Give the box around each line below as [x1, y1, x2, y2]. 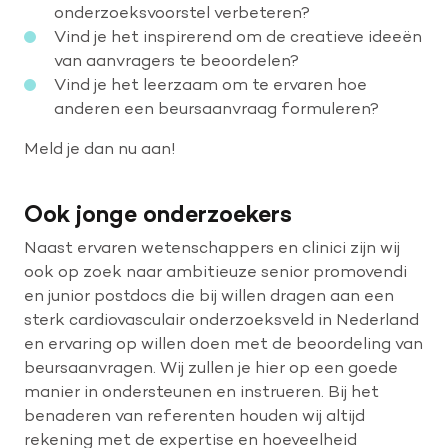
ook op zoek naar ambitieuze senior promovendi [24, 261, 407, 282]
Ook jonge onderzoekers [24, 199, 292, 229]
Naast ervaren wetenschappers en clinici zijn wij [24, 237, 400, 258]
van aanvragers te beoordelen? [54, 50, 299, 71]
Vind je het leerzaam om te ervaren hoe [54, 74, 367, 95]
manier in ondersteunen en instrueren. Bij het [24, 381, 379, 402]
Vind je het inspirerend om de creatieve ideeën [54, 26, 422, 47]
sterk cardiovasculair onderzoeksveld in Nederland [24, 309, 419, 330]
